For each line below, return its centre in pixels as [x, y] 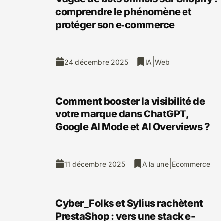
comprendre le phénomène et [123, 12]
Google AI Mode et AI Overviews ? [132, 127]
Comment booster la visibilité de [130, 101]
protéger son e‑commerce [115, 25]
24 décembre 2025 [96, 62]
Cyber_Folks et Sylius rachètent [129, 203]
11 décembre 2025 [95, 164]
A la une [155, 164]
